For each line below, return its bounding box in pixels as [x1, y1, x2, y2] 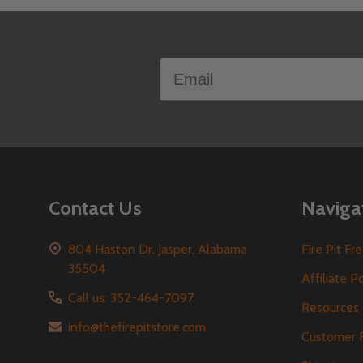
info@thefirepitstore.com [68, 318, 206, 335]
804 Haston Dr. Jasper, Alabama [68, 241, 247, 257]
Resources [301, 299, 359, 315]
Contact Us [49, 195, 142, 220]
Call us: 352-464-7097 [68, 289, 194, 305]
